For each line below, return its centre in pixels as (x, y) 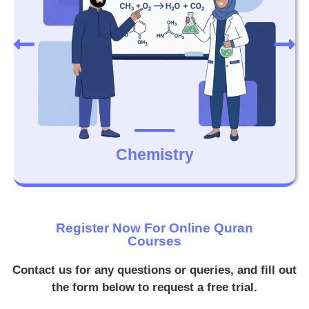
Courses (154, 241)
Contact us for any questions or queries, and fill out (154, 270)
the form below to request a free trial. (154, 288)
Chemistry (154, 155)
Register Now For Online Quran (154, 228)
